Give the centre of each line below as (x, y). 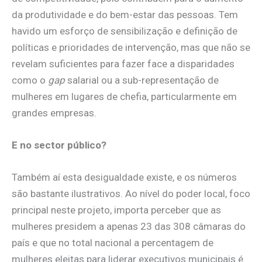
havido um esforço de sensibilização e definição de (125, 31)
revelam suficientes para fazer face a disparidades (123, 63)
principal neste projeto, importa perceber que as (116, 210)
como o (30, 80)
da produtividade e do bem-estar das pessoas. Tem (125, 14)
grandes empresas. (54, 113)
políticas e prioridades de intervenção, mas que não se (131, 47)
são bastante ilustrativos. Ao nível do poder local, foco (131, 194)
